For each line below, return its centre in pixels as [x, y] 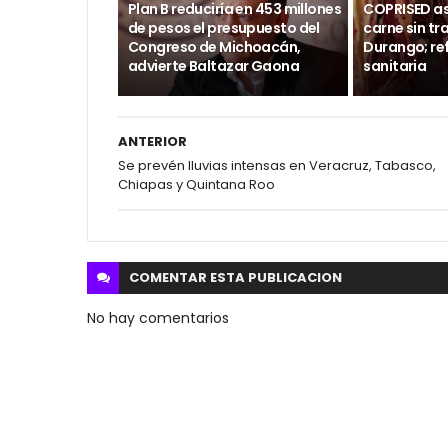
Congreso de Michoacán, [214, 47]
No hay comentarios [158, 318]
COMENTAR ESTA [188, 277]
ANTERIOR [152, 141]
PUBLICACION [295, 277]
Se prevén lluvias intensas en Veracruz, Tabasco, [277, 165]
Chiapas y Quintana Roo [196, 184]
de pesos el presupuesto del [224, 28]
